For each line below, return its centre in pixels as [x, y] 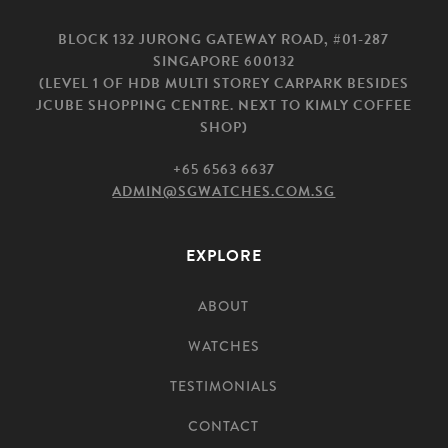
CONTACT [224, 426]
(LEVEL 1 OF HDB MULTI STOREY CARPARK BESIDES [223, 83]
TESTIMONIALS [223, 386]
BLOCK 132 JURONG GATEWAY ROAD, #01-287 [224, 39]
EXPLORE [223, 256]
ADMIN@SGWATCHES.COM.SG [224, 191]
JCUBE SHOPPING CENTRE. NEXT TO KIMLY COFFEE [223, 105]
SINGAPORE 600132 [223, 61]
